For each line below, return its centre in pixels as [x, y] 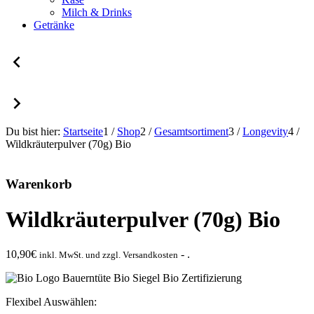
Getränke [54, 25]
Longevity [265, 131]
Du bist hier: [33, 131]
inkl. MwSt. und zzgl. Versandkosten [109, 254]
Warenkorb [39, 184]
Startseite [83, 131]
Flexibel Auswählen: [51, 301]
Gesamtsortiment [191, 131]
